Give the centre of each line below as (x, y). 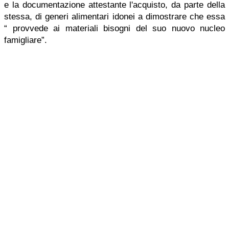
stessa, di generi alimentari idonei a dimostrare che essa (114, 17)
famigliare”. (26, 40)
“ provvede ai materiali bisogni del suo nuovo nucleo (114, 28)
